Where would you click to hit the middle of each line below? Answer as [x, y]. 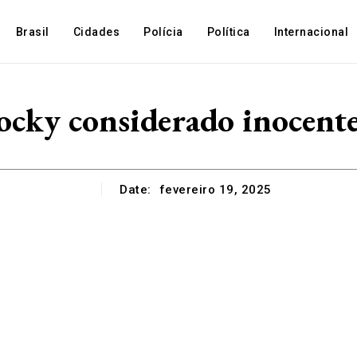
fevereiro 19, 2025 [215, 190]
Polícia [163, 32]
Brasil [32, 32]
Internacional [311, 32]
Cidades [96, 32]
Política [228, 32]
